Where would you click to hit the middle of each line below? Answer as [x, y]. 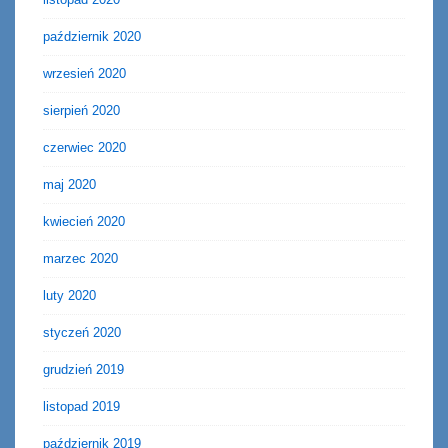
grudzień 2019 [83, 370]
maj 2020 [69, 185]
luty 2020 [69, 296]
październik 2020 [92, 37]
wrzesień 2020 [84, 74]
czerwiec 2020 [84, 148]
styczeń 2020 [82, 333]
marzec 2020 [80, 259]
